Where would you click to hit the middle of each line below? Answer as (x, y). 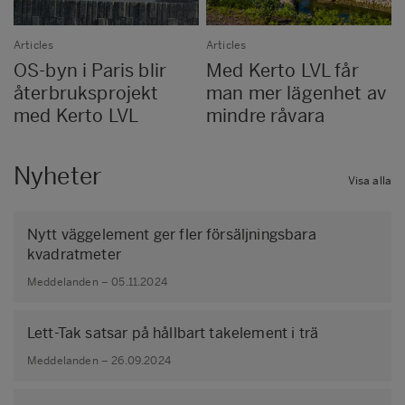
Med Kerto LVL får (283, 70)
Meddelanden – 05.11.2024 (97, 283)
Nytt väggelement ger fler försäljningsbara (172, 234)
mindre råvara (266, 115)
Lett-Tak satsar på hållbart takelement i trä (173, 333)
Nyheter (58, 176)
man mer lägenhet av (297, 93)
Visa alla (369, 180)
